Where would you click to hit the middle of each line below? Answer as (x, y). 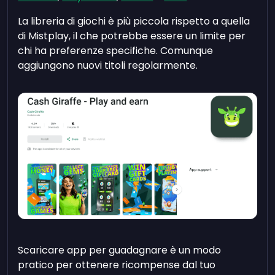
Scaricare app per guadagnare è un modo (120, 250)
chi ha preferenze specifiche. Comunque (116, 50)
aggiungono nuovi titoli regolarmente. (108, 65)
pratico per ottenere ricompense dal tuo (117, 265)
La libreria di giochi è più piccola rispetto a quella (134, 21)
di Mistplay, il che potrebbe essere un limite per (132, 36)
